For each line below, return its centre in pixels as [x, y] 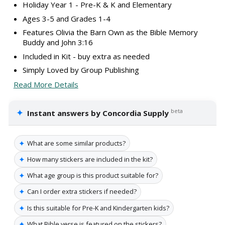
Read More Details [46, 84]
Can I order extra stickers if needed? [82, 192]
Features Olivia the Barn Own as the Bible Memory [110, 32]
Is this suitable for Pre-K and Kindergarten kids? [98, 208]
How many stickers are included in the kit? [90, 159]
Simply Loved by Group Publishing [81, 70]
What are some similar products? [76, 143]
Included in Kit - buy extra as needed [86, 56]
